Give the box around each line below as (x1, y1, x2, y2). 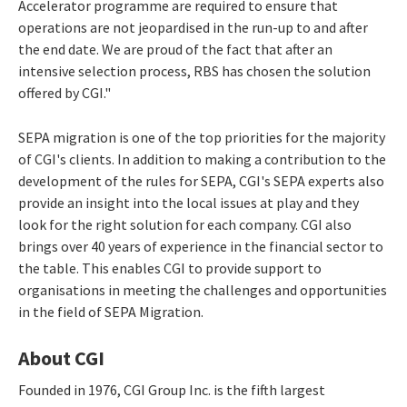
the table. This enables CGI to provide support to (18, 258, 322, 277)
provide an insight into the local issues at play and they (18, 193, 359, 212)
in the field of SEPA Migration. (18, 302, 203, 321)
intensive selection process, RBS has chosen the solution (18, 61, 371, 80)
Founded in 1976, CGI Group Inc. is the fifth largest (18, 381, 325, 400)
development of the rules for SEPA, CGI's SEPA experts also (18, 171, 384, 190)
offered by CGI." (18, 83, 111, 102)
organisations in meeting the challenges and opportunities (18, 280, 387, 299)
